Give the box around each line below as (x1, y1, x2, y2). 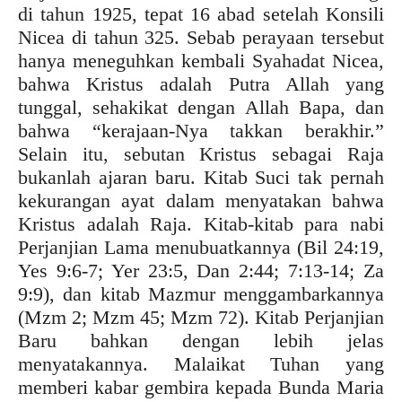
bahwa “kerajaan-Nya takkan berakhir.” (18, 118, 384, 142)
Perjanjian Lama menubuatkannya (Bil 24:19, (18, 235, 384, 258)
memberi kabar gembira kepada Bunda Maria (18, 375, 384, 398)
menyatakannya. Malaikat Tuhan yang (18, 352, 384, 375)
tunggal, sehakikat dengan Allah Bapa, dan (18, 95, 384, 118)
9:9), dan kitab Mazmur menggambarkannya (18, 282, 384, 305)
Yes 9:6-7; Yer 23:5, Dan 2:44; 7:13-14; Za (18, 258, 384, 282)
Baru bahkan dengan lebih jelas (18, 328, 384, 352)
